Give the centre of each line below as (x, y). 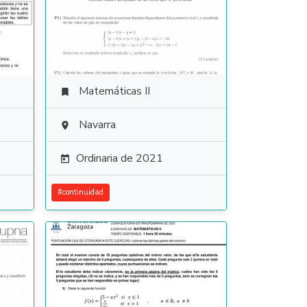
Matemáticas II (114, 91)
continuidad (83, 192)
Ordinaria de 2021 (119, 158)
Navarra (97, 125)
